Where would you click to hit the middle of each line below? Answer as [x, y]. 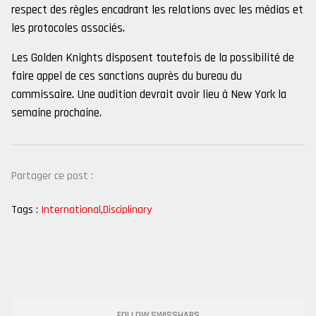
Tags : [25, 210]
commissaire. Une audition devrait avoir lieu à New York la [149, 95]
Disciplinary [127, 210]
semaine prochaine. [56, 113]
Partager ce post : [52, 176]
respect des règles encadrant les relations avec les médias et [157, 10]
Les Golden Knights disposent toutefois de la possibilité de [153, 58]
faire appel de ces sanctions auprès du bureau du [127, 76]
